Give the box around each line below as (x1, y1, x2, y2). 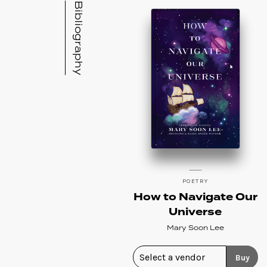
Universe (169, 204, 222, 220)
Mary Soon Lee (166, 223, 224, 233)
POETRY (182, 177, 209, 185)
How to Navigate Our (133, 190, 257, 205)
